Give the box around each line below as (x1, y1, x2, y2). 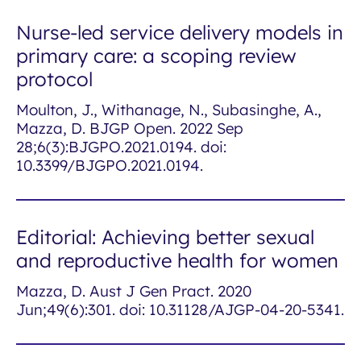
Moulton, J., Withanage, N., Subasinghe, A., (16, 100, 322, 119)
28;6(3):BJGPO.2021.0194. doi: (16, 137, 226, 156)
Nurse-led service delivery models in (16, 20, 343, 44)
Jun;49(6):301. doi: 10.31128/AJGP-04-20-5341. (16, 300, 344, 319)
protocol (16, 67, 93, 91)
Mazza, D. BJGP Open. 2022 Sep (16, 118, 243, 138)
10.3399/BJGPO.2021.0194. (16, 156, 203, 175)
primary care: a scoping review (16, 44, 297, 68)
